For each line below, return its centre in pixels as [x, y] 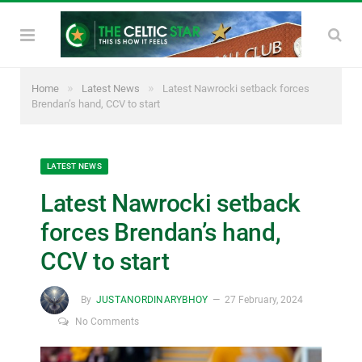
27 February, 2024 [264, 299]
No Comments [107, 322]
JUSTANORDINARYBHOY [152, 299]
